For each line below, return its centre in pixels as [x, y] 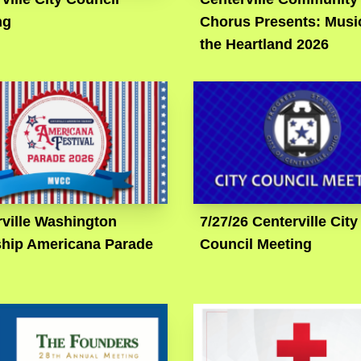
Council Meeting [255, 245]
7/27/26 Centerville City [278, 222]
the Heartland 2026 [264, 45]
